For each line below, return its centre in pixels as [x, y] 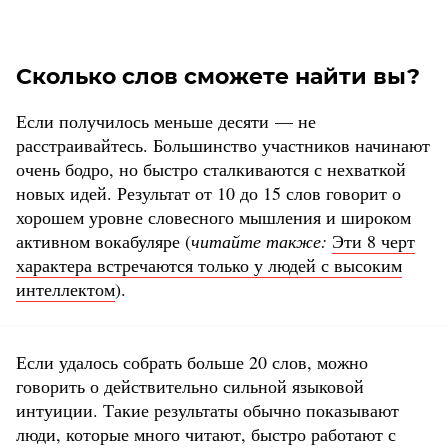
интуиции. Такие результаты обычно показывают [207, 410]
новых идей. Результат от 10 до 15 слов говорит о [208, 193]
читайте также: [259, 241]
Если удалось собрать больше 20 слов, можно [192, 362]
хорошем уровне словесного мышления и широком [213, 217]
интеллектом [65, 289]
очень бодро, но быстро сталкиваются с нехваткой [211, 169]
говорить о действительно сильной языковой [190, 386]
